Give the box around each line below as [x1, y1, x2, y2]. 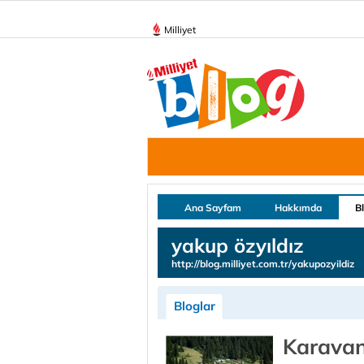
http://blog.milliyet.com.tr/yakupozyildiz [171, 258, 354, 270]
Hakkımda [275, 201, 322, 214]
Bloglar [174, 298, 215, 314]
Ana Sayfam [184, 201, 241, 214]
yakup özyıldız [171, 233, 304, 258]
